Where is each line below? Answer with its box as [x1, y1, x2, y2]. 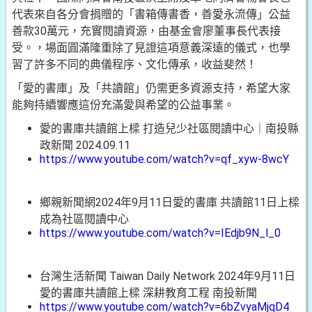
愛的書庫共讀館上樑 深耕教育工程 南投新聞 [40, 286, 257, 299]
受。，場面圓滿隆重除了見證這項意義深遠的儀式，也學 [12, 41, 290, 54]
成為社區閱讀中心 [40, 212, 129, 226]
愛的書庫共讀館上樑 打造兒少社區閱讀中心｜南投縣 [40, 122, 299, 135]
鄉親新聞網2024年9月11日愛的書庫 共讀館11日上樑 [40, 196, 299, 209]
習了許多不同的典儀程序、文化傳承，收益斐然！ [12, 58, 257, 71]
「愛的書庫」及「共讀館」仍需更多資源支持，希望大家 [12, 81, 290, 95]
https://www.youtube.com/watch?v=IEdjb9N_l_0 [40, 226, 281, 240]
